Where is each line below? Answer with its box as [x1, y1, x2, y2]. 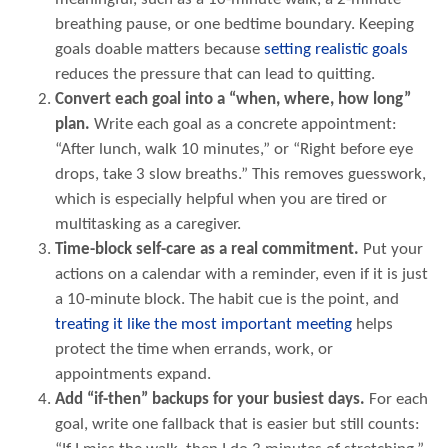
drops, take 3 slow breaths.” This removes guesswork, [55, 166, 426, 184]
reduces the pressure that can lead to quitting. [55, 66, 375, 84]
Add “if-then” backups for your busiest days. [55, 391, 365, 409]
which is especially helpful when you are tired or [55, 191, 387, 209]
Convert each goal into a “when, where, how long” [55, 91, 411, 109]
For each [365, 391, 428, 409]
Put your [359, 241, 423, 259]
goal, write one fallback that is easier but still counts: [55, 416, 420, 434]
